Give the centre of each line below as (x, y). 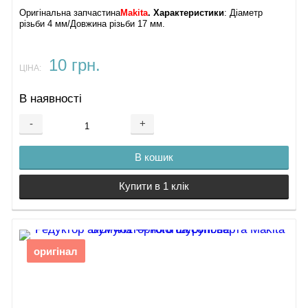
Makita (134, 13)
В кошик (154, 157)
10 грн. (74, 65)
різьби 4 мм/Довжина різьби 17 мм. (92, 24)
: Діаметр (244, 13)
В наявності (51, 98)
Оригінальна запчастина (70, 13)
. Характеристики (186, 13)
